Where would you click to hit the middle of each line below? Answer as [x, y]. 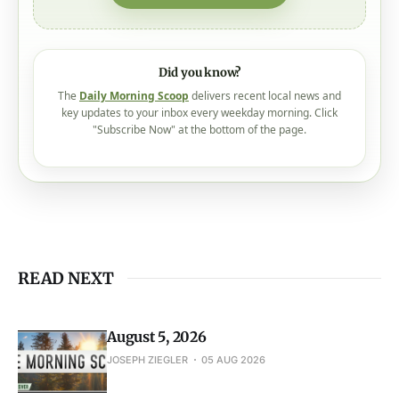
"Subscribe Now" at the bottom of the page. [199, 110]
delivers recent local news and [265, 76]
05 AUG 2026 [233, 340]
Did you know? [199, 53]
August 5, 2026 [157, 317]
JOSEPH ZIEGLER [147, 340]
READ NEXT [66, 258]
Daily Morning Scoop [134, 76]
